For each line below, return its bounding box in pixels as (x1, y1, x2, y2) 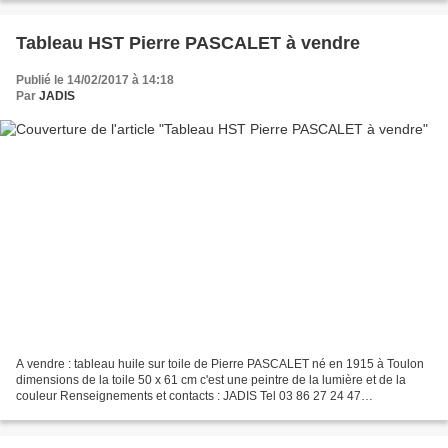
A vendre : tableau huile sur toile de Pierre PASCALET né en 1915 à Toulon (16, 356, 424, 371)
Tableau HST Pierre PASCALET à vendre (16, 33, 360, 54)
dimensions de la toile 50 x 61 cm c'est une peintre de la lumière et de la (16, 372, 406, 387)
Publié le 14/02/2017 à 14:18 (16, 73, 174, 88)
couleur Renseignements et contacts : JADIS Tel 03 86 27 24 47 (16, 388, 361, 403)
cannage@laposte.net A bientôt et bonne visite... (16, 404, 278, 419)
